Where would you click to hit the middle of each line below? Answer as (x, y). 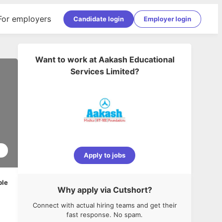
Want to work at (66, 59)
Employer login (167, 19)
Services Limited (102, 71)
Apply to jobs (105, 155)
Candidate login (99, 19)
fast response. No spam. (105, 215)
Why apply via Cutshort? (105, 190)
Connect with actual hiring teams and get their (105, 205)
